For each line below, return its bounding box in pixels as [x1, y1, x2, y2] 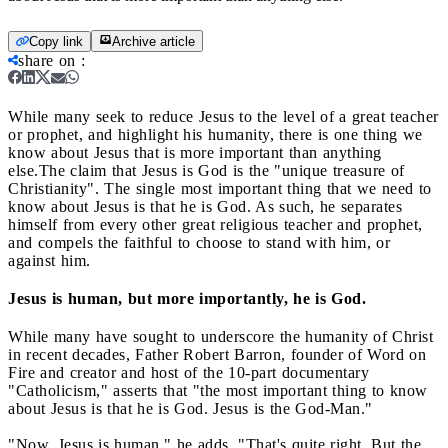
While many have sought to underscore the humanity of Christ [8, 327, 433, 345]
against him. [8, 251, 91, 269]
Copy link [29, 33, 83, 49]
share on [18, 51, 76, 69]
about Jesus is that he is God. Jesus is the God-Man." [8, 399, 373, 417]
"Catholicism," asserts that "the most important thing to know [8, 381, 428, 399]
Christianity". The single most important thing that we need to [8, 179, 432, 197]
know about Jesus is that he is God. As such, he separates [8, 197, 402, 215]
